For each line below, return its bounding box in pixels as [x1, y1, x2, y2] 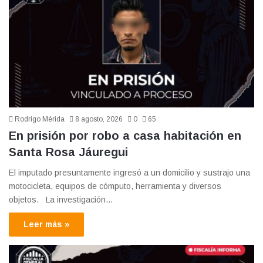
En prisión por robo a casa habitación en [9, 129, 241, 143]
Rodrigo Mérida [15, 115, 65, 124]
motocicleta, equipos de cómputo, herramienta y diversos [9, 181, 221, 191]
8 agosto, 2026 [75, 115, 123, 124]
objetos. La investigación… [9, 195, 113, 205]
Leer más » [23, 220, 69, 230]
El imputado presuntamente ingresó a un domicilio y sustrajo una [9, 168, 250, 178]
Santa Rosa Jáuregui [9, 146, 128, 159]
